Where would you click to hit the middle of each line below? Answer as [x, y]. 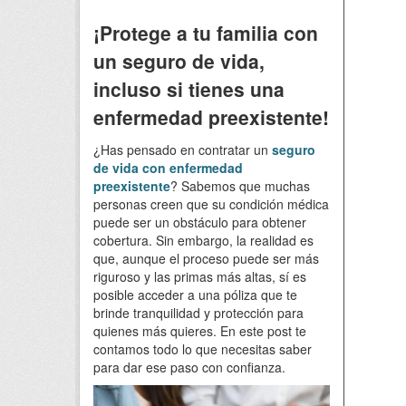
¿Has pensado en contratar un [183, 150]
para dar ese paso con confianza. [189, 367]
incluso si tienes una [189, 89]
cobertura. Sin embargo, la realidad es [203, 240]
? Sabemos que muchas [240, 186]
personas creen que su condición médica [211, 204]
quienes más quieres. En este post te [200, 331]
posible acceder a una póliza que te [195, 295]
